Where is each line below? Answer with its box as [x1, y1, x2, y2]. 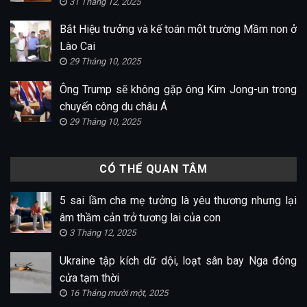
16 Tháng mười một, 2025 [69, 288, 168, 299]
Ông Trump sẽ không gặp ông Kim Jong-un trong [60, 82, 297, 96]
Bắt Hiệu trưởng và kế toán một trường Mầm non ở [60, 23, 297, 36]
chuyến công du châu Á [60, 99, 167, 113]
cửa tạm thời [60, 271, 119, 285]
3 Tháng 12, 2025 [69, 228, 136, 238]
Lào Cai [60, 40, 95, 53]
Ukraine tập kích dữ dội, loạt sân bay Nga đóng [60, 254, 297, 268]
